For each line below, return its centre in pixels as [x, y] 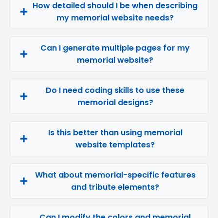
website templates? [115, 145]
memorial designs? [115, 102]
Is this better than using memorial [115, 133]
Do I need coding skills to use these [115, 90]
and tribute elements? [115, 187]
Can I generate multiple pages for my [115, 48]
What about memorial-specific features [115, 175]
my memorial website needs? [115, 18]
